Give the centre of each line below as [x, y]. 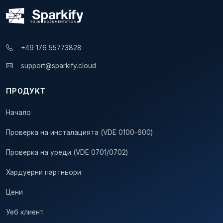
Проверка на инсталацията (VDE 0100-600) [79, 133]
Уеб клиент [25, 212]
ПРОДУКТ [26, 91]
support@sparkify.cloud [58, 66]
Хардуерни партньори [44, 172]
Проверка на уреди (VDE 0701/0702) [67, 153]
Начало [18, 113]
